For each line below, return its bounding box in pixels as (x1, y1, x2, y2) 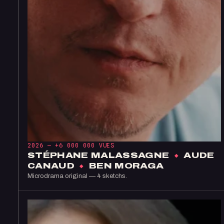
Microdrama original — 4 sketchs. (27, 172, 127, 180)
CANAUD (27, 161, 77, 170)
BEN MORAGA (86, 161, 164, 170)
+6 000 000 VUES (55, 142, 115, 149)
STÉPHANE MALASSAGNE (27, 151, 172, 160)
